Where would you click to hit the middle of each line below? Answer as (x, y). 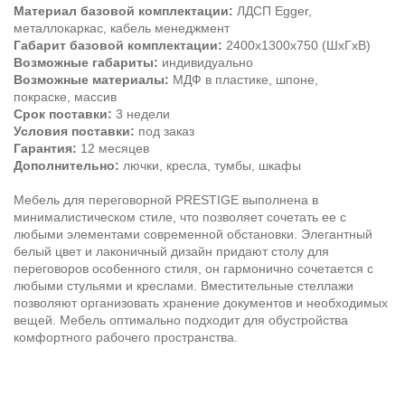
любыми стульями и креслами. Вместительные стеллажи (184, 286)
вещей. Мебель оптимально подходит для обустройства (181, 320)
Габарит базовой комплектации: (120, 46)
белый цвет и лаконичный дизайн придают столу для (171, 252)
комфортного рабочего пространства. (126, 338)
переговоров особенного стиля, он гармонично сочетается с (193, 269)
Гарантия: (47, 149)
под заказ (166, 132)
